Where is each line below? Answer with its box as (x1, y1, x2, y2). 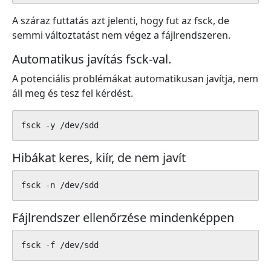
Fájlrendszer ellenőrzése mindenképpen (12, 209, 234, 226)
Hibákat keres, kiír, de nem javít (12, 149, 186, 166)
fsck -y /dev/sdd (21, 120, 99, 130)
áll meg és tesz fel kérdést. (12, 87, 133, 100)
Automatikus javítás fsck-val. (12, 51, 171, 67)
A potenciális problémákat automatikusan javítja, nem (12, 72, 258, 85)
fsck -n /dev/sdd (21, 180, 99, 190)
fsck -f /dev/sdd (21, 240, 99, 250)
